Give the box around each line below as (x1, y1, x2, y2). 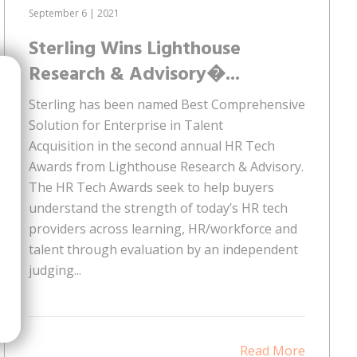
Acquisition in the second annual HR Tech (28, 136, 275, 155)
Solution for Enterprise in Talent (28, 116, 223, 134)
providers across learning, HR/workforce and (28, 219, 297, 237)
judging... (28, 261, 81, 279)
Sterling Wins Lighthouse (28, 33, 241, 65)
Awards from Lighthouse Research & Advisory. (28, 157, 304, 175)
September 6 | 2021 (28, 6, 120, 20)
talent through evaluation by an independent (28, 240, 298, 258)
